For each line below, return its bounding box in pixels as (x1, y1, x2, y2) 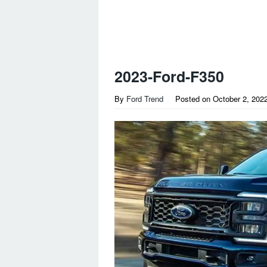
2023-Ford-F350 (114, 66, 224, 87)
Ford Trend (126, 93, 163, 104)
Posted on (175, 93, 213, 104)
